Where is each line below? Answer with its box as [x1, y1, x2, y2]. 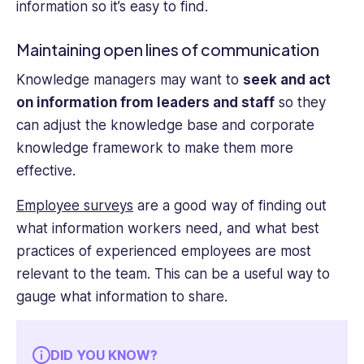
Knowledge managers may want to [16, 71, 243, 89]
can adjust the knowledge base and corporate [16, 117, 314, 134]
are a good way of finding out [133, 197, 327, 214]
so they [275, 94, 326, 111]
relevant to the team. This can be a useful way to [16, 265, 330, 282]
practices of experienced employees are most [16, 242, 311, 259]
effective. [16, 162, 76, 180]
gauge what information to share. [16, 288, 232, 305]
